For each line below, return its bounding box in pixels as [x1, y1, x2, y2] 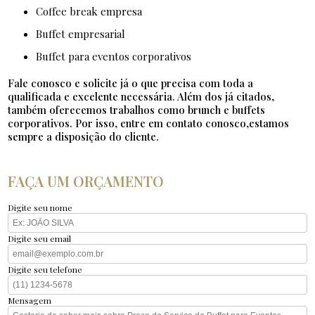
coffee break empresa [43, 4, 143, 19]
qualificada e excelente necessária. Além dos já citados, [8, 89, 275, 104]
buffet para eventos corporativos [42, 49, 192, 64]
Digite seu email [8, 233, 72, 245]
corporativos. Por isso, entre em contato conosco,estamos [8, 116, 290, 131]
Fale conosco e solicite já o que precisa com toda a [8, 76, 254, 91]
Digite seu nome [8, 202, 73, 214]
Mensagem [8, 295, 52, 307]
